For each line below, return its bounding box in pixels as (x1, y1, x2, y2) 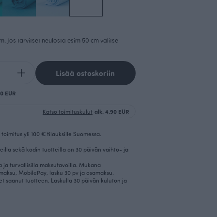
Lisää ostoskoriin (56, 68, 115, 78)
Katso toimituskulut (43, 108, 93, 116)
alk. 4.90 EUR (94, 108, 129, 116)
